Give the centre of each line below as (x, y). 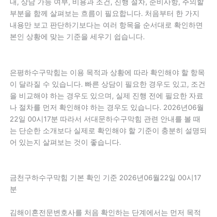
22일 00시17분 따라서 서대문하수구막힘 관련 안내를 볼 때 (105, 119)
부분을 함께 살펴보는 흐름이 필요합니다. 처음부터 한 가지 (105, 14)
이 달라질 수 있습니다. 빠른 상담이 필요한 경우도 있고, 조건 (108, 84)
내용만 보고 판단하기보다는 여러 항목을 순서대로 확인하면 (106, 25)
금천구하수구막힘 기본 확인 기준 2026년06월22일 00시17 (105, 178)
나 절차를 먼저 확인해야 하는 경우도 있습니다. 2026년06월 (107, 107)
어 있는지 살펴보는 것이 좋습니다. (65, 142)
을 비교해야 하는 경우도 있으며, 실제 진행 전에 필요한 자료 (107, 96)
